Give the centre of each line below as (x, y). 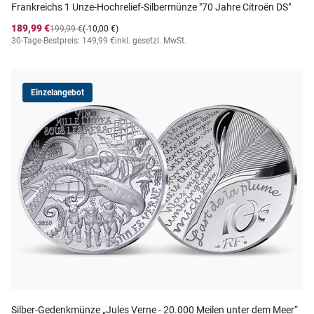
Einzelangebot (57, 93)
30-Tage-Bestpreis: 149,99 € (63, 41)
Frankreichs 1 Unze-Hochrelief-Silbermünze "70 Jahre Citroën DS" (151, 7)
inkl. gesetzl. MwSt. (151, 41)
